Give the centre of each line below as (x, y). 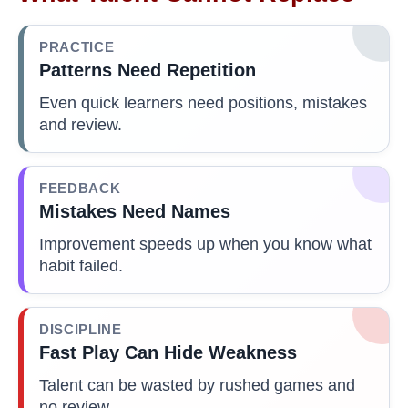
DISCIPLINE (81, 329)
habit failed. (81, 265)
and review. (81, 124)
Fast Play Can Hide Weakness (168, 352)
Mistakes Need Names (135, 211)
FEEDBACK (80, 188)
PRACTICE (77, 47)
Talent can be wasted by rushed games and (197, 385)
